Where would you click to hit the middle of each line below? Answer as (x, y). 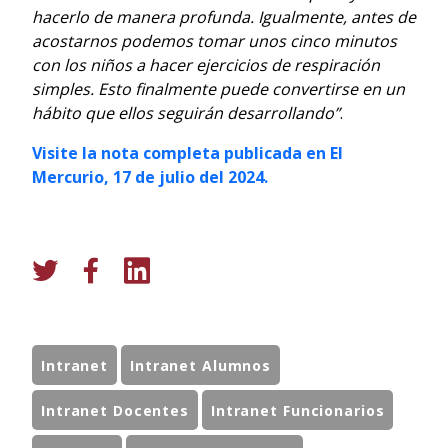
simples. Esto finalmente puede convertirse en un (218, 88)
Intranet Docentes (115, 410)
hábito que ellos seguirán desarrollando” (186, 112)
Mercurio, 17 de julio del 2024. (150, 176)
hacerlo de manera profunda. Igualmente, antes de (224, 16)
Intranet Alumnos (201, 365)
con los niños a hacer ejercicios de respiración (206, 64)
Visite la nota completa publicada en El (187, 152)
